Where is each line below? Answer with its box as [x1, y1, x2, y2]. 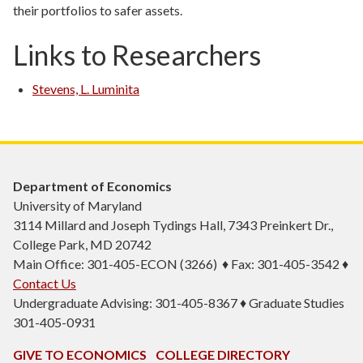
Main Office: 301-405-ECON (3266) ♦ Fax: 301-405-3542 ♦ [13, 256, 348, 272]
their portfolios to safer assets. [13, 2, 182, 19]
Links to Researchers [13, 38, 261, 72]
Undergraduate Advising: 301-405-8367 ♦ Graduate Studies [13, 295, 344, 311]
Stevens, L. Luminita [32, 81, 139, 97]
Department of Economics [13, 178, 172, 194]
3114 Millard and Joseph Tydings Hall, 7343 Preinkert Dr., [13, 217, 333, 233]
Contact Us [13, 275, 76, 292]
